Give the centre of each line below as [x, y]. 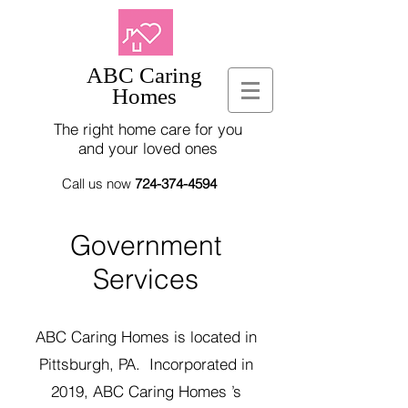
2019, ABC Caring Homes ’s [146, 391]
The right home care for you [148, 129]
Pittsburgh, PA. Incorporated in [146, 364]
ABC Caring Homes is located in [146, 337]
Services [146, 279]
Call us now [98, 184]
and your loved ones [148, 148]
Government [146, 245]
